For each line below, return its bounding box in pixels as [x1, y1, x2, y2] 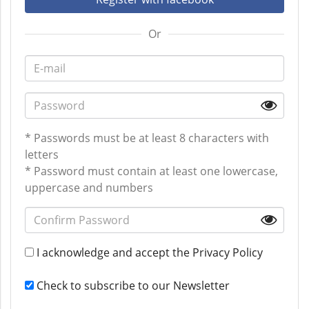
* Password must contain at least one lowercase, [25, 163, 278, 179]
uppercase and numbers [25, 180, 153, 196]
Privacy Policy [192, 245, 263, 261]
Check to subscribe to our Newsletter [34, 278, 230, 294]
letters [25, 147, 59, 163]
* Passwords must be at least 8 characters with [25, 130, 269, 146]
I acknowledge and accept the [34, 245, 192, 261]
